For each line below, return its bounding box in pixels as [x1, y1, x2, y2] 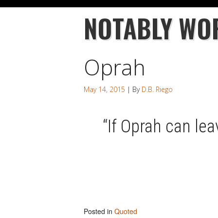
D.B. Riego [142, 85, 173, 94]
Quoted [114, 206, 137, 216]
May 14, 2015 [84, 85, 125, 94]
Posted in [84, 206, 112, 216]
